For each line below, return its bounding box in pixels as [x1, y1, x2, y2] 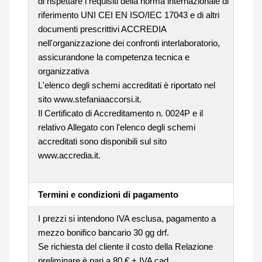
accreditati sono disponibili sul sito [37, 136, 167, 146]
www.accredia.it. [37, 150, 101, 160]
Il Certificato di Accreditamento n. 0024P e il [37, 108, 203, 118]
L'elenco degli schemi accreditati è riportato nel [37, 80, 215, 90]
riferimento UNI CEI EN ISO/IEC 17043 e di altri [37, 9, 219, 20]
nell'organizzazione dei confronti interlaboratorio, [37, 37, 220, 48]
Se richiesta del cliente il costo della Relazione [37, 241, 213, 251]
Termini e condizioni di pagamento [37, 189, 178, 199]
